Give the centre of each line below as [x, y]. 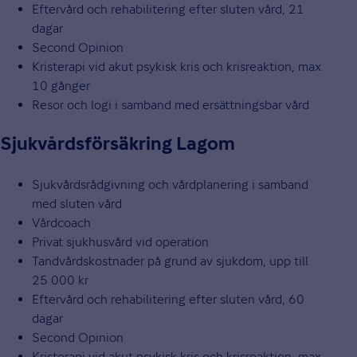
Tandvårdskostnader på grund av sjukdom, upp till [170, 261]
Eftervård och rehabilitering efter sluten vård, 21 [168, 10]
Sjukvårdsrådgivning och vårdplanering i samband [170, 185]
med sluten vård [77, 204]
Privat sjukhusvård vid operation [120, 242]
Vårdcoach [61, 223]
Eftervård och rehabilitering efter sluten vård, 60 [168, 300]
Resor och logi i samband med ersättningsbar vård [171, 105]
